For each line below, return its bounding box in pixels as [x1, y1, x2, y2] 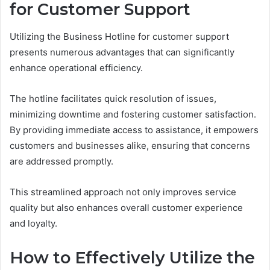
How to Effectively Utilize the [10, 247, 255, 268]
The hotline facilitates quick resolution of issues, [10, 92, 216, 104]
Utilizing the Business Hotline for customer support [10, 30, 229, 42]
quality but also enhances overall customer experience [10, 201, 243, 213]
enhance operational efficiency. [10, 61, 143, 74]
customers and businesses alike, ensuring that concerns [10, 139, 250, 151]
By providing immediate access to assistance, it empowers [10, 124, 259, 136]
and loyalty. [10, 217, 57, 229]
